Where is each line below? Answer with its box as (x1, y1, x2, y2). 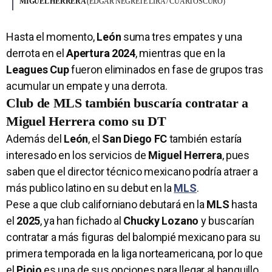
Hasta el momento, (6, 30, 97, 44)
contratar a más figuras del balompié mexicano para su (6, 231, 261, 244)
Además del (6, 132, 64, 146)
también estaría (167, 132, 242, 146)
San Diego (102, 132, 152, 146)
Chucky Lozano (123, 214, 199, 228)
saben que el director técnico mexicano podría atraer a (6, 165, 258, 178)
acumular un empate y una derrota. (6, 80, 168, 93)
